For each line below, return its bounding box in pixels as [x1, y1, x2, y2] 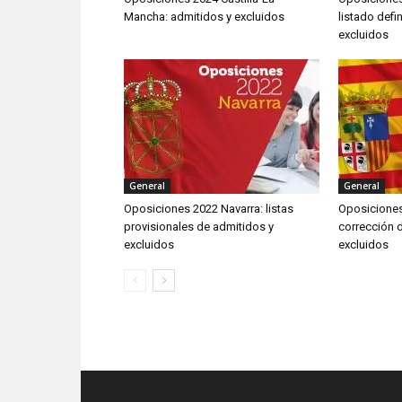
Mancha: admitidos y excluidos [124, 10, 284, 24]
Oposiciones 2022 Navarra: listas [124, 202, 293, 216]
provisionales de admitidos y [124, 220, 274, 234]
